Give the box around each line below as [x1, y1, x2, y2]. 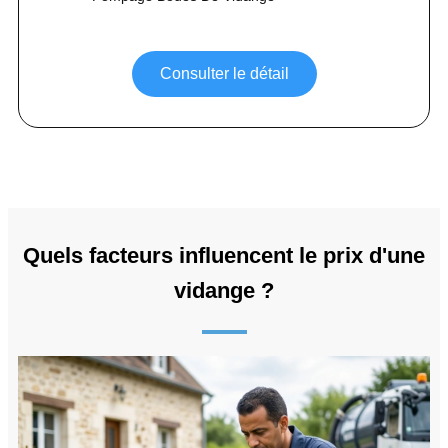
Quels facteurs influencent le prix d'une [23, 242, 425, 268]
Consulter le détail [159, 64, 289, 82]
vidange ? [174, 277, 274, 303]
